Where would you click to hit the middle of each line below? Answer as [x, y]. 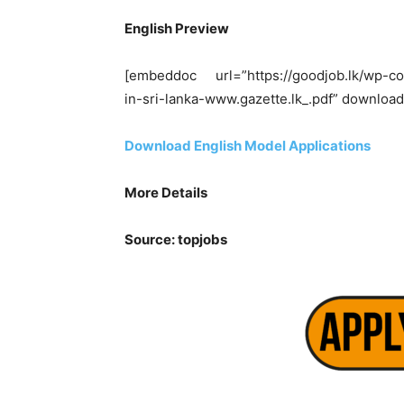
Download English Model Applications [248, 146]
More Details [166, 193]
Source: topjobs [176, 239]
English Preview [177, 28]
